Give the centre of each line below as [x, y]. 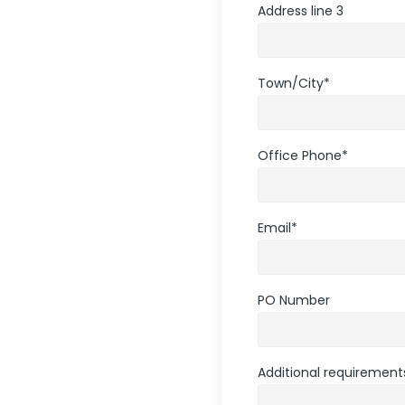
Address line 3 [300, 11]
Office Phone [299, 156]
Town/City [290, 84]
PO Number [293, 301]
